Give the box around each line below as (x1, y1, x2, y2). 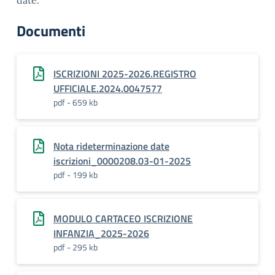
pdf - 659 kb (53, 96, 98, 109)
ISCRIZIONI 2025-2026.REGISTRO (53, 66, 196, 81)
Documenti (17, 20, 85, 42)
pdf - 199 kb (53, 168, 98, 181)
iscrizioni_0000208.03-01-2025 (53, 153, 191, 168)
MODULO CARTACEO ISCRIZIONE (53, 211, 193, 226)
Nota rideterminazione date (53, 139, 169, 153)
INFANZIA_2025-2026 (53, 226, 149, 241)
